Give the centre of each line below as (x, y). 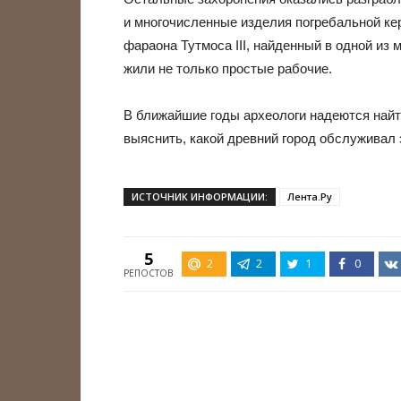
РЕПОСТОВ (148, 273)
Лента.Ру (310, 196)
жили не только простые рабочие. (228, 68)
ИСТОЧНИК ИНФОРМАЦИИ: (200, 196)
